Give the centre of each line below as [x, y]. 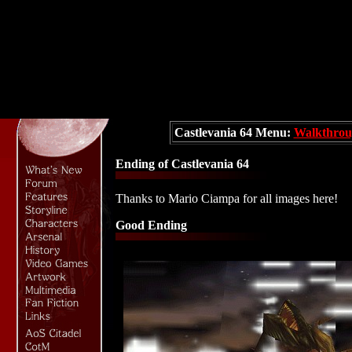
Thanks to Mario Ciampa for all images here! [227, 198]
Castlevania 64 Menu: [232, 132]
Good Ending [151, 225]
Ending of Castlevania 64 [182, 164]
